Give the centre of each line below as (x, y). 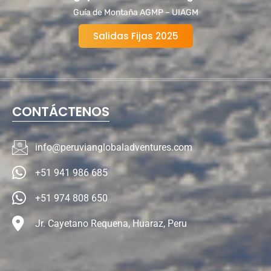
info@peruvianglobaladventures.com (113, 148)
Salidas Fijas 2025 (135, 36)
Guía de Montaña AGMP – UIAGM (135, 12)
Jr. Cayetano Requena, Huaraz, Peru (111, 224)
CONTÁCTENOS (61, 111)
